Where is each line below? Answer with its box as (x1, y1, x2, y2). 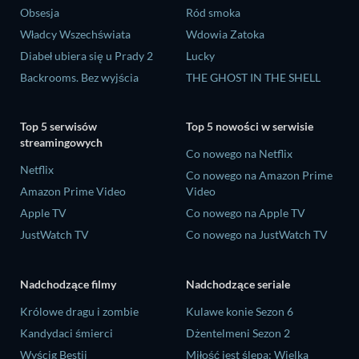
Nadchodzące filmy (20, 276, 116, 291)
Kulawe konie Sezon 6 (186, 304, 293, 318)
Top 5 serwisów (20, 119, 97, 134)
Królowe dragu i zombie (20, 304, 139, 318)
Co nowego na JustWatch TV (186, 228, 328, 242)
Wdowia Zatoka (186, 26, 264, 41)
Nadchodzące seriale (186, 276, 290, 291)
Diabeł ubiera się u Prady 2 (20, 48, 153, 63)
